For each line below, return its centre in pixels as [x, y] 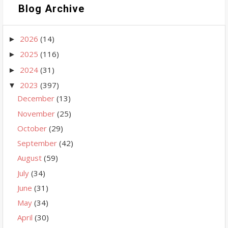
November [37, 113]
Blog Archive [51, 8]
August [31, 158]
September [38, 143]
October [33, 128]
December [37, 98]
